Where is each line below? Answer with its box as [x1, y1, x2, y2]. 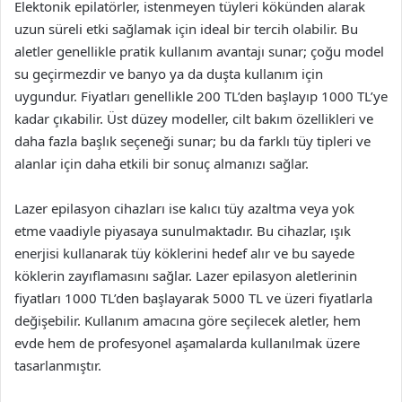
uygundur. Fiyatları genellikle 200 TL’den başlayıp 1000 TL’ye [14, 87, 388, 105]
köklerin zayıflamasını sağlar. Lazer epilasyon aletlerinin [14, 267, 357, 284]
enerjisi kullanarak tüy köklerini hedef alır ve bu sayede [14, 244, 354, 262]
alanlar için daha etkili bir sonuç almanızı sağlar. [14, 154, 309, 172]
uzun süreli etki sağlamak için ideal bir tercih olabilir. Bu [14, 20, 358, 38]
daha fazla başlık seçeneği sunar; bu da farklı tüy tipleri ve [14, 132, 371, 150]
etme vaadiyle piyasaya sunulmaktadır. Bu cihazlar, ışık [14, 222, 351, 240]
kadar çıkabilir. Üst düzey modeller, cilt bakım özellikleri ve [14, 109, 373, 127]
